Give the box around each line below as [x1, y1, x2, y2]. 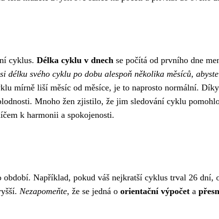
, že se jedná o [67, 186, 120, 196]
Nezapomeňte [20, 186, 67, 196]
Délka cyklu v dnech [37, 55, 113, 65]
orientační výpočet [120, 186, 190, 196]
